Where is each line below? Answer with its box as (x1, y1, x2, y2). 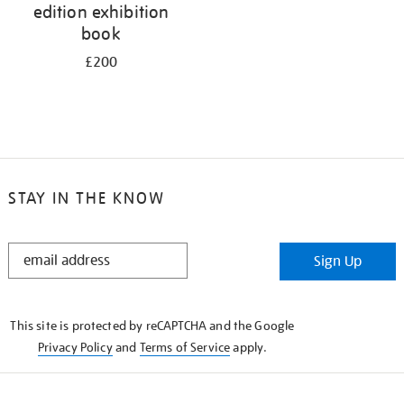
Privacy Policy (37, 339, 113, 355)
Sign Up (314, 252, 363, 271)
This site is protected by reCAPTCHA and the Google (10, 317, 295, 334)
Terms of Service (139, 339, 231, 355)
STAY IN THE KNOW (7, 188, 165, 208)
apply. (230, 339, 268, 355)
